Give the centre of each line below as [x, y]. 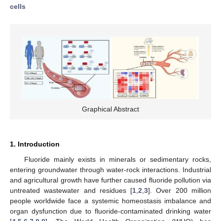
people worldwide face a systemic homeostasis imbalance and [110, 201]
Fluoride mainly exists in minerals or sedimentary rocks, [117, 160]
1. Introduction [35, 144]
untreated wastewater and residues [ [71, 191]
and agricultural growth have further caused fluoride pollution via [110, 180]
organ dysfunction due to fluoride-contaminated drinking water [110, 211]
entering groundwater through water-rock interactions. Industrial [110, 170]
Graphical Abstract [110, 109]
